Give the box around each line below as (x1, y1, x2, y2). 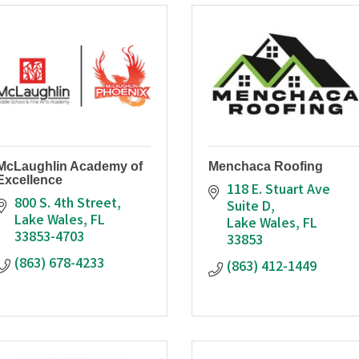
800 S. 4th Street (14, 193, 117, 215)
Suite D (226, 196, 271, 218)
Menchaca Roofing (208, 159, 323, 173)
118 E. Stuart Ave (226, 179, 330, 201)
